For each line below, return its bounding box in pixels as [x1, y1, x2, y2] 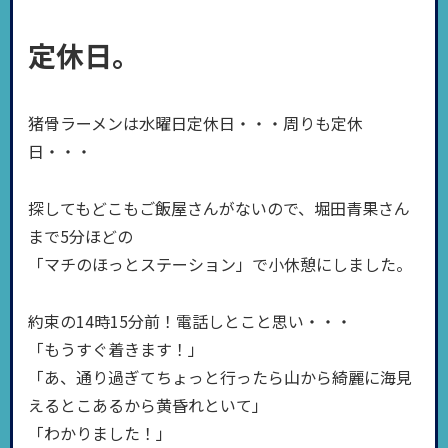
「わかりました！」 [28, 420, 172, 445]
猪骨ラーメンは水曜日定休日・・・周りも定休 [28, 111, 363, 136]
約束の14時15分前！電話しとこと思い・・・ [28, 308, 352, 333]
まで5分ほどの [28, 223, 133, 248]
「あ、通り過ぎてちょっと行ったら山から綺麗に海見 [28, 364, 412, 389]
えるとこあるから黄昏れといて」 [28, 392, 268, 417]
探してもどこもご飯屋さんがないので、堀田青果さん [28, 195, 410, 220]
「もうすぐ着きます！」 [28, 336, 204, 361]
